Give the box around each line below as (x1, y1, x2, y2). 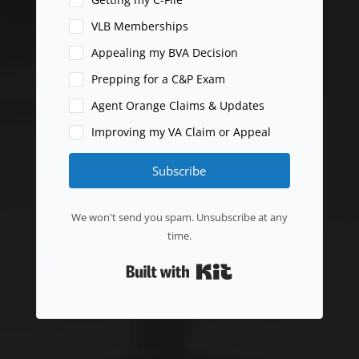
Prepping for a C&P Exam (91, 71, 225, 87)
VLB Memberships (91, 18, 188, 34)
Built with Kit (232, 259, 302, 275)
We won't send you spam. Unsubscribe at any (71, 210, 288, 225)
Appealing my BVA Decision (91, 45, 238, 61)
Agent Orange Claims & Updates (91, 98, 264, 114)
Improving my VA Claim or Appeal (91, 124, 271, 140)
